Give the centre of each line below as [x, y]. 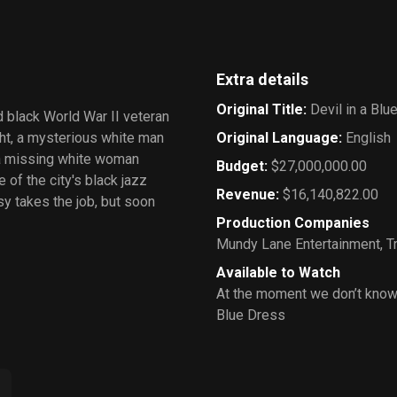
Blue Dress [251, 315]
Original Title [260, 109]
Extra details [262, 79]
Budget [240, 166]
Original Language [277, 138]
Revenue [246, 195]
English [368, 138]
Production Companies [293, 223]
